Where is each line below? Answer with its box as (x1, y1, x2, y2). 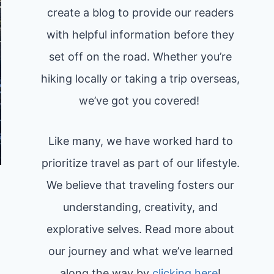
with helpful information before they (46, 28, 235, 41)
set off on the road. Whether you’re (49, 50, 232, 63)
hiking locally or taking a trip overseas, (41, 72, 240, 85)
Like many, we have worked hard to (48, 135, 233, 147)
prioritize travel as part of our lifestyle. (41, 157, 240, 169)
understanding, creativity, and (63, 201, 218, 213)
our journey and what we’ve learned (48, 245, 233, 257)
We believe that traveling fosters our (46, 179, 235, 191)
